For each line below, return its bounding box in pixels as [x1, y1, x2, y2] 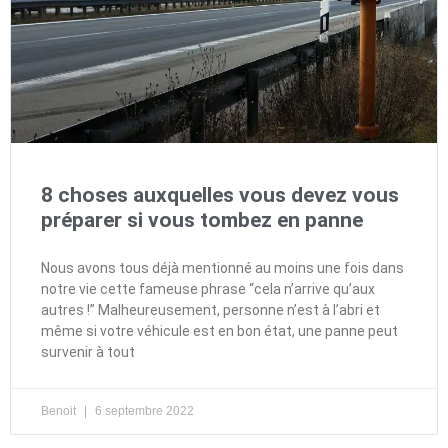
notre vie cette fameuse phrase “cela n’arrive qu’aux [41, 280, 375, 297]
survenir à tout [41, 343, 135, 360]
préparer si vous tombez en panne [41, 207, 363, 232]
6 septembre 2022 [92, 403, 194, 418]
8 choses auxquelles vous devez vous [41, 182, 399, 207]
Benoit [41, 403, 79, 418]
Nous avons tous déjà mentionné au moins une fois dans [41, 259, 404, 276]
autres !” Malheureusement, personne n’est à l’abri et [41, 301, 380, 318]
